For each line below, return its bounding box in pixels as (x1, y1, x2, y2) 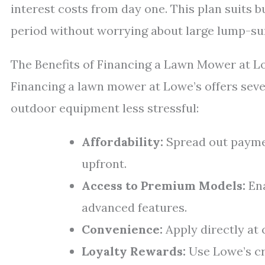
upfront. (82, 156, 127, 171)
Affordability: (82, 134, 163, 149)
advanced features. (82, 200, 187, 215)
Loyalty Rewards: (82, 244, 186, 258)
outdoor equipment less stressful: (11, 101, 199, 115)
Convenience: (82, 222, 163, 237)
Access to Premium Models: (82, 178, 245, 193)
